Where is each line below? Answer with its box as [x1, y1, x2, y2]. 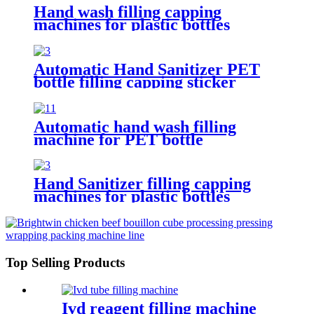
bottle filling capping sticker [34, 72, 236, 91]
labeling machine [34, 85, 156, 104]
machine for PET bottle [34, 130, 203, 149]
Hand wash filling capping [34, 2, 221, 21]
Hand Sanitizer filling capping [34, 175, 251, 193]
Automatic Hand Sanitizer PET [34, 60, 260, 78]
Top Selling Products [6, 255, 125, 271]
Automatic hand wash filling [34, 117, 236, 136]
